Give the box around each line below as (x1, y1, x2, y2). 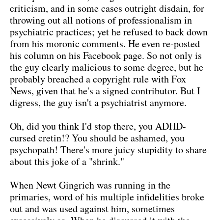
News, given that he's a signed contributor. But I (10, 84, 200, 98)
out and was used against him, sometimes (10, 202, 175, 216)
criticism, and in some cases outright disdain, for (10, 1, 204, 15)
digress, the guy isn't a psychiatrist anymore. (10, 96, 187, 110)
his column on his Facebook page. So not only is (10, 49, 202, 62)
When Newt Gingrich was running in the (10, 178, 170, 192)
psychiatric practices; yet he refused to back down (10, 25, 208, 39)
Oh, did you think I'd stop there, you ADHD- (10, 119, 186, 133)
